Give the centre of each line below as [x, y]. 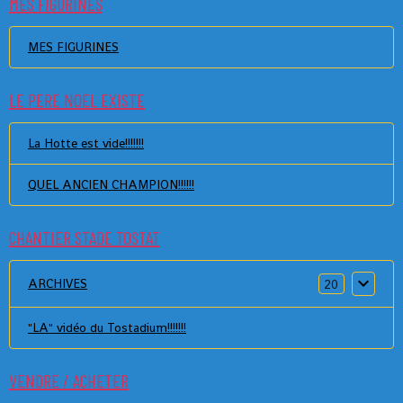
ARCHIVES [58, 283]
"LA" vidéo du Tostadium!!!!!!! [107, 327]
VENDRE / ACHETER [69, 381]
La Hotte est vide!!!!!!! [86, 143]
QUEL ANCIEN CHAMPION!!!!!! [111, 184]
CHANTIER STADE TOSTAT [85, 237]
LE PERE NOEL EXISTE [77, 100]
